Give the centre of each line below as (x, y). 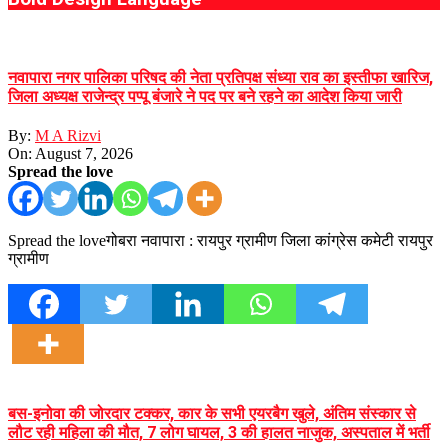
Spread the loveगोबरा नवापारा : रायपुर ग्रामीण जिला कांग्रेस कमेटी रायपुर (220, 241)
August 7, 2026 (84, 154)
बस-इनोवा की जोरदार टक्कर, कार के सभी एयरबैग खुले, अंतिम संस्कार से (212, 413)
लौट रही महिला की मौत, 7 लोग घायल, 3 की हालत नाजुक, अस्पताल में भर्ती (219, 432)
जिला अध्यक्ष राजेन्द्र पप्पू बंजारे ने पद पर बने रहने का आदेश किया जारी (205, 97)
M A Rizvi (68, 136)
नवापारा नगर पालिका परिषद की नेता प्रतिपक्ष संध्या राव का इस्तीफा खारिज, (220, 78)
